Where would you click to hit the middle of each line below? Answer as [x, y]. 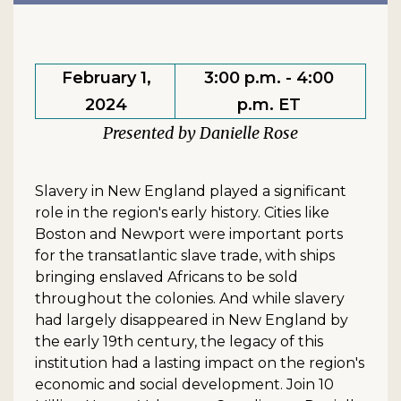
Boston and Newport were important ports [189, 234]
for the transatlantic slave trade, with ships [185, 255]
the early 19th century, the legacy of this [179, 341]
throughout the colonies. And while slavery [190, 298]
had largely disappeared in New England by [192, 320]
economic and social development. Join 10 [184, 384]
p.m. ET [269, 104]
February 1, [106, 77]
